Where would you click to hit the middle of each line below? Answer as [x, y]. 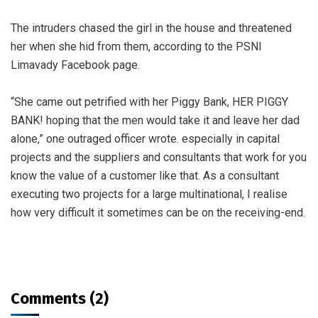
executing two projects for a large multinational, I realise [149, 194]
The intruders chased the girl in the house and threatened [151, 28]
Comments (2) [60, 298]
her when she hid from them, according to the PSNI [136, 46]
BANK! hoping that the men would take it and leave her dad [155, 120]
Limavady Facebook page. [75, 65]
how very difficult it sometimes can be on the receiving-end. [158, 212]
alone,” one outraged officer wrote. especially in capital [145, 138]
